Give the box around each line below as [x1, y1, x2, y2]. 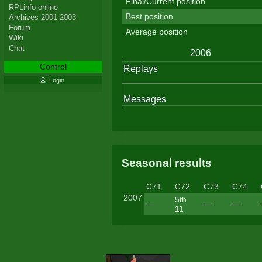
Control [39, 61, 67, 71]
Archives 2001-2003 [8, 13, 76, 22]
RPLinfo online [8, 2, 58, 12]
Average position [125, 27, 188, 37]
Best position [125, 12, 173, 22]
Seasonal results [121, 156, 212, 169]
